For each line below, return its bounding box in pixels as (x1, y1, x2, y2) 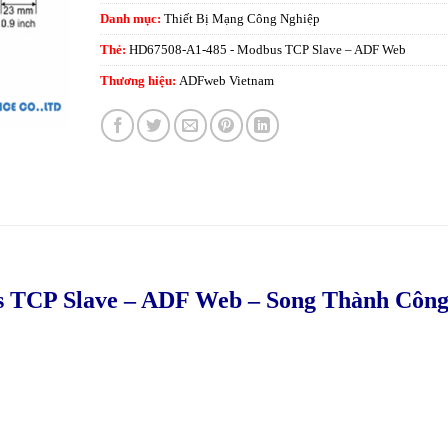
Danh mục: (99, 11, 164, 26)
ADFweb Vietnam (178, 73, 274, 88)
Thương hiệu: (99, 73, 179, 88)
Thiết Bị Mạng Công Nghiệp (163, 11, 320, 26)
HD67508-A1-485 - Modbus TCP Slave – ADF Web (128, 42, 406, 57)
